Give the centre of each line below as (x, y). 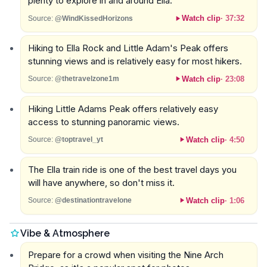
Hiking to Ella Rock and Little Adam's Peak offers (128, 48)
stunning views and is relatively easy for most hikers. (135, 61)
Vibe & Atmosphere (65, 233)
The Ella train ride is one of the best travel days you (132, 169)
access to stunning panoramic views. (103, 122)
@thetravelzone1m (87, 79)
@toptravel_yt (79, 140)
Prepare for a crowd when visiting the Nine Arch (125, 254)
